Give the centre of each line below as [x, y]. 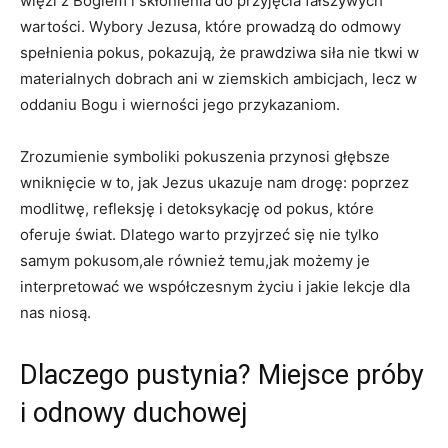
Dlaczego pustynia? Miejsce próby [222, 374]
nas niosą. [55, 312]
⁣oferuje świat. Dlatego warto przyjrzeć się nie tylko [199, 234]
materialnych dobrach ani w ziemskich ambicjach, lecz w [218, 78]
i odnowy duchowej [133, 412]
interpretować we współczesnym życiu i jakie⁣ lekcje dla [215, 286]
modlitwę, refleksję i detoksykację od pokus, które [197, 208]
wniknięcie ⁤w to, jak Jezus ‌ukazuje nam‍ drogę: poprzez [214, 182]
